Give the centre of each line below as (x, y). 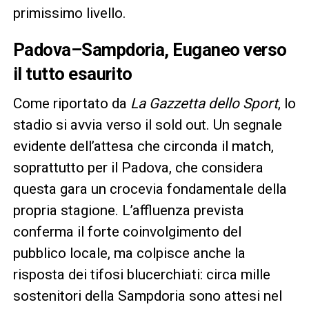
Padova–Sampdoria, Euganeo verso (150, 49)
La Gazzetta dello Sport (204, 103)
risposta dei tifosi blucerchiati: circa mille (141, 274)
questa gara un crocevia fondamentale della (150, 189)
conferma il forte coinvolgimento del (127, 231)
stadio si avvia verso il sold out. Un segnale (147, 124)
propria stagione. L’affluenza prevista (128, 210)
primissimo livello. (69, 13)
